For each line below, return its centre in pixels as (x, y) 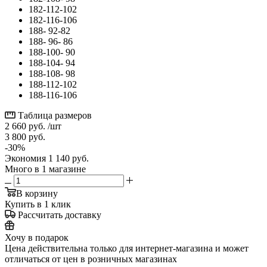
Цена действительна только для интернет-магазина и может (127, 248)
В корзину (37, 193)
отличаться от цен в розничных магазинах (91, 259)
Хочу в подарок (37, 237)
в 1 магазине (60, 169)
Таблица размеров (55, 115)
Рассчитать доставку (60, 215)
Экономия (27, 158)
